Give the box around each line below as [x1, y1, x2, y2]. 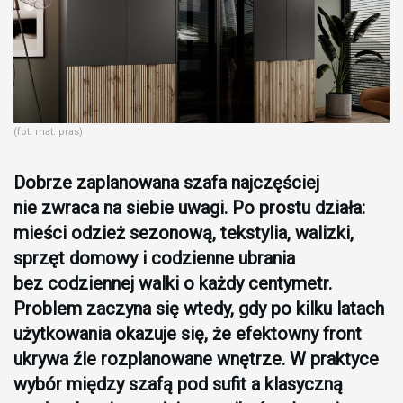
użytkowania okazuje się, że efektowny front [13, 323, 362, 345]
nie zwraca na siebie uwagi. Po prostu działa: [13, 197, 365, 219]
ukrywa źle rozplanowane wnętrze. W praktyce [13, 348, 379, 371]
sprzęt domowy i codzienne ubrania [13, 247, 295, 270]
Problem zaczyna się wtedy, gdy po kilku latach [13, 298, 384, 320]
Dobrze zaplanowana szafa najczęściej [13, 172, 319, 194]
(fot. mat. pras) [13, 126, 83, 139]
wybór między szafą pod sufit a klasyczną [13, 373, 343, 396]
